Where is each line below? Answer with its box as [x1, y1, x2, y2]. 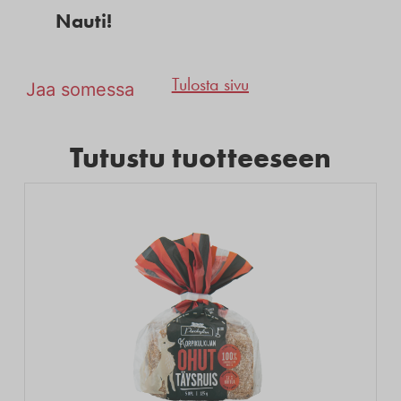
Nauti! [50, 9, 112, 33]
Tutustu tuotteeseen [70, 140, 331, 175]
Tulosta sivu [171, 73, 249, 96]
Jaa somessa [25, 79, 134, 101]
